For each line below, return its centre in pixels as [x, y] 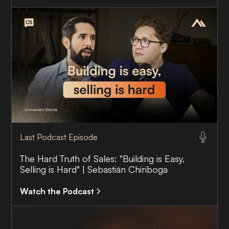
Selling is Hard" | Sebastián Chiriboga [94, 169]
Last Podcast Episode [59, 137]
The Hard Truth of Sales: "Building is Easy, [102, 159]
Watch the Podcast [57, 191]
